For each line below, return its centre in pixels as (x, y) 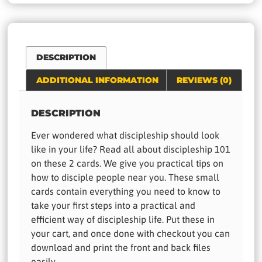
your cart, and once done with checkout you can (131, 233)
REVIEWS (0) (204, 80)
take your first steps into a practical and (113, 205)
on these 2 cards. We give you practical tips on (127, 163)
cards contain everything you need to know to (126, 191)
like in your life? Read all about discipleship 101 (131, 149)
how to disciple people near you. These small (125, 177)
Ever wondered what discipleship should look (125, 135)
